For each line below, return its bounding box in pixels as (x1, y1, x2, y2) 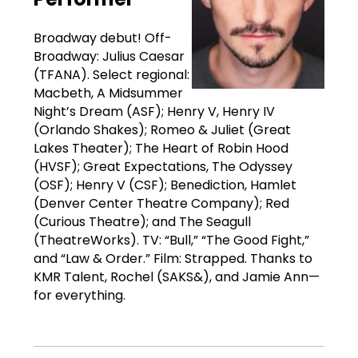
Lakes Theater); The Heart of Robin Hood (34, 138, 288, 157)
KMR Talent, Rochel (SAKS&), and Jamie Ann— (34, 267, 320, 286)
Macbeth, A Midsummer (34, 83, 183, 102)
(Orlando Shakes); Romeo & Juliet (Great (34, 120, 291, 139)
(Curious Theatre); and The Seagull (34, 212, 251, 231)
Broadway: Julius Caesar (34, 46, 185, 66)
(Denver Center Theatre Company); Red (34, 193, 289, 213)
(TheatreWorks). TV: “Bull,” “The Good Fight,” (34, 230, 309, 249)
